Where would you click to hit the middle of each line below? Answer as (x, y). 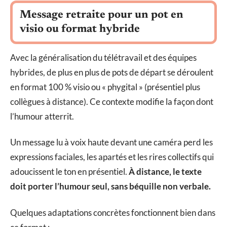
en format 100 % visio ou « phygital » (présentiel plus (105, 87)
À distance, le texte (165, 172)
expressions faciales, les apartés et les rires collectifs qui (112, 157)
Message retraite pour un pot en (102, 15)
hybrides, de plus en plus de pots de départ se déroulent (112, 72)
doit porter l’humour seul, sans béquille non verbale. (110, 186)
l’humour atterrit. (42, 116)
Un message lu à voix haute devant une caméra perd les (111, 142)
